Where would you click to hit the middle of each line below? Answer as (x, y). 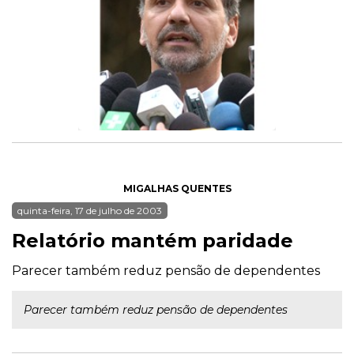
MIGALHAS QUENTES (177, 188)
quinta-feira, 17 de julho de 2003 (90, 211)
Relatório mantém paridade (153, 241)
